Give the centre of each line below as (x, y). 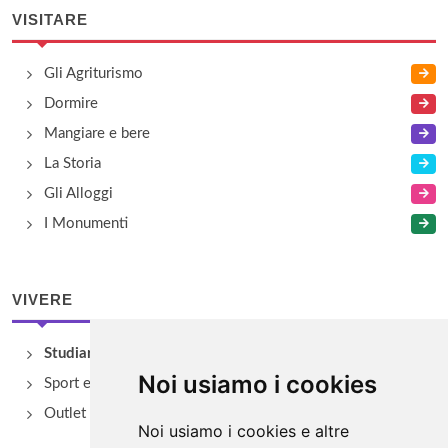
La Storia (72, 163)
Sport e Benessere (104, 383)
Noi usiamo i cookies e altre (243, 431)
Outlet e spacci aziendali (123, 413)
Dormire (71, 103)
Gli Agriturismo (93, 73)
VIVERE (42, 299)
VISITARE (50, 19)
